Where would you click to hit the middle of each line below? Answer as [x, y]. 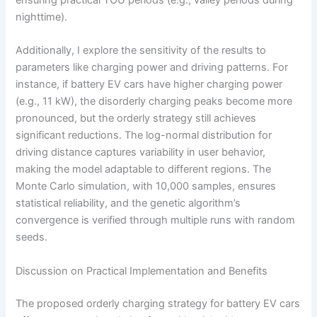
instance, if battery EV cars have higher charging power [149, 85]
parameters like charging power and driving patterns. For [152, 68]
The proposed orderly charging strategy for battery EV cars [158, 303]
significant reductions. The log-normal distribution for [144, 136]
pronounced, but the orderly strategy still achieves [136, 119]
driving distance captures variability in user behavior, [141, 152]
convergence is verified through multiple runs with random [156, 220]
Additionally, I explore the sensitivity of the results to [141, 51]
